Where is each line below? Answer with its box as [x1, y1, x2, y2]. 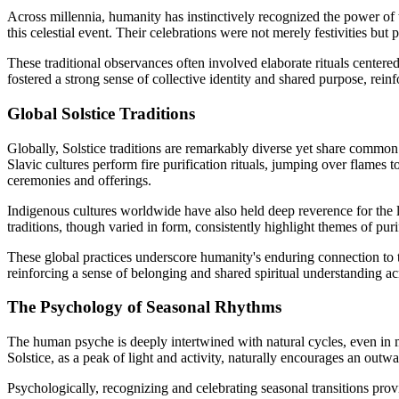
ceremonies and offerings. [7, 172, 151, 188]
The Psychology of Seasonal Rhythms [7, 297, 281, 317]
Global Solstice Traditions [7, 104, 195, 124]
